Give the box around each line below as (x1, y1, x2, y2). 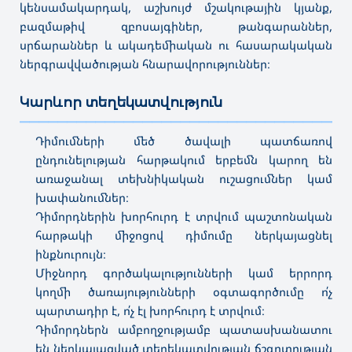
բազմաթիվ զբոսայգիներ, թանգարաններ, (20, 17, 332, 34)
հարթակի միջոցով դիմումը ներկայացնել (35, 226, 332, 243)
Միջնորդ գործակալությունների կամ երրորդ (35, 264, 332, 280)
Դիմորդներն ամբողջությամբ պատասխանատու (35, 321, 332, 337)
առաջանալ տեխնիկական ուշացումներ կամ (35, 170, 332, 186)
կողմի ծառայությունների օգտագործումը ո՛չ (35, 283, 332, 299)
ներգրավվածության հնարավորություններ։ (20, 55, 270, 71)
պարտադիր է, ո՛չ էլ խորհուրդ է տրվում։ (35, 302, 265, 318)
